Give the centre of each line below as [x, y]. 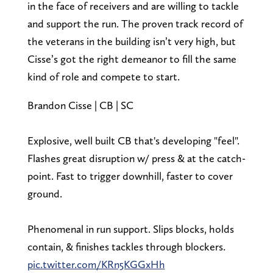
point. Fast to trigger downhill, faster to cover [130, 175]
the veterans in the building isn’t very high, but [131, 41]
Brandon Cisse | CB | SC [80, 105]
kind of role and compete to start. [103, 76]
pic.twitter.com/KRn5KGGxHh [96, 264]
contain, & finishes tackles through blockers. [126, 246]
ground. [44, 193]
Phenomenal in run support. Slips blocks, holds [130, 229]
